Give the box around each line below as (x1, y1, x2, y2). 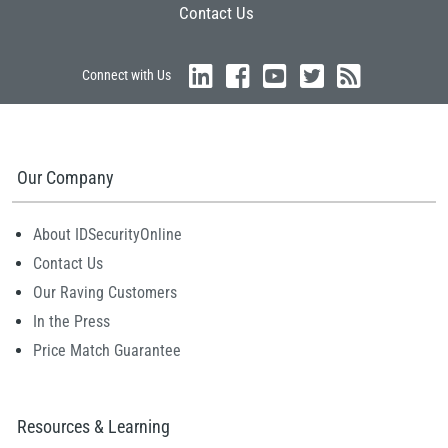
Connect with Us (82, 67, 171, 84)
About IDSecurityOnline (33, 225, 182, 245)
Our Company (17, 167, 114, 189)
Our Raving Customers (33, 283, 177, 303)
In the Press (33, 312, 110, 332)
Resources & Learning (17, 416, 170, 438)
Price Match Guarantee (33, 341, 181, 361)
